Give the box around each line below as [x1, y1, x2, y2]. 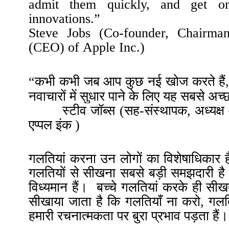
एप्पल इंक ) [29, 118, 80, 133]
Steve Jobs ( [29, 26, 104, 41]
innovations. [29, 11, 94, 27]
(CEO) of [29, 40, 79, 55]
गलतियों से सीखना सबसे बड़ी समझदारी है [29, 166, 225, 181]
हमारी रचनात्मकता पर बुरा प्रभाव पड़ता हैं [29, 209, 219, 224]
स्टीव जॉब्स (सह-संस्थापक [62, 103, 187, 119]
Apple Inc [83, 40, 136, 55]
